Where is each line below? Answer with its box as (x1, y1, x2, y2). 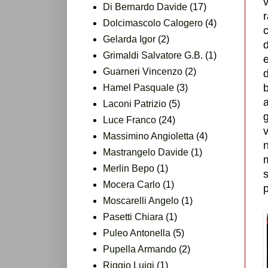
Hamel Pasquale (103, 82, 174, 93)
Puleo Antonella (103, 227, 170, 238)
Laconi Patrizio (103, 98, 166, 109)
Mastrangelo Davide (103, 147, 188, 157)
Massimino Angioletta (103, 130, 194, 141)
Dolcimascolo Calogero (103, 17, 203, 28)
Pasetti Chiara (103, 211, 163, 222)
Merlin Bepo (103, 163, 154, 173)
